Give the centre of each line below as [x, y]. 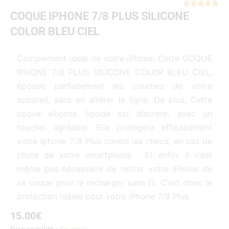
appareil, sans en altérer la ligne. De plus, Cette [114, 100]
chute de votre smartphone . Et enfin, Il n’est [114, 155]
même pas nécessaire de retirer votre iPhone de [114, 169]
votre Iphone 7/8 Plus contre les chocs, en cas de [114, 141]
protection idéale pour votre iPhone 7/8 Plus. [104, 197]
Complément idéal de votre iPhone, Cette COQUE [114, 59]
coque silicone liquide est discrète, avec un [114, 114]
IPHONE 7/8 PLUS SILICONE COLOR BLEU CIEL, [114, 72]
